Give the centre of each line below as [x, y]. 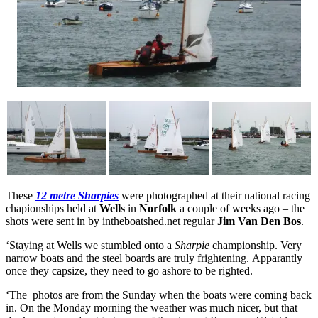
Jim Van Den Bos [259, 221]
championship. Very [256, 245]
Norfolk [158, 208]
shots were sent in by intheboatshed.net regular [111, 221]
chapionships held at [53, 208]
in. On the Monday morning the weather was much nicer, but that [152, 307]
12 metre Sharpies [77, 195]
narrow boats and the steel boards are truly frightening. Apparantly [154, 258]
